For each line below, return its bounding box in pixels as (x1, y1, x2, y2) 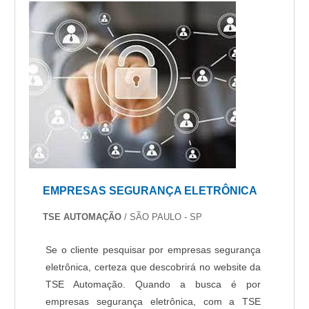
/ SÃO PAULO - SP (124, 212, 203, 223)
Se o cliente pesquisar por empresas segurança (46, 244, 261, 256)
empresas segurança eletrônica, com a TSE (46, 296, 261, 308)
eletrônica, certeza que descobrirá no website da (46, 261, 261, 273)
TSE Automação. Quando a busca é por (46, 279, 261, 290)
